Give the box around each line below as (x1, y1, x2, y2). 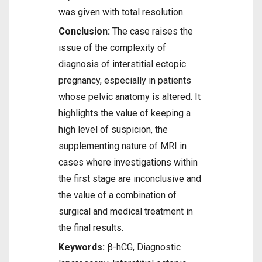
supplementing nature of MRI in (58, 140, 187, 151)
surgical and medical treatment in (58, 206, 193, 217)
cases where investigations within (58, 157, 198, 168)
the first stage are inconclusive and (58, 173, 201, 184)
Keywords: (58, 242, 107, 253)
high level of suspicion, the (58, 124, 168, 135)
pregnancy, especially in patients (58, 75, 191, 86)
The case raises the (110, 26, 193, 37)
